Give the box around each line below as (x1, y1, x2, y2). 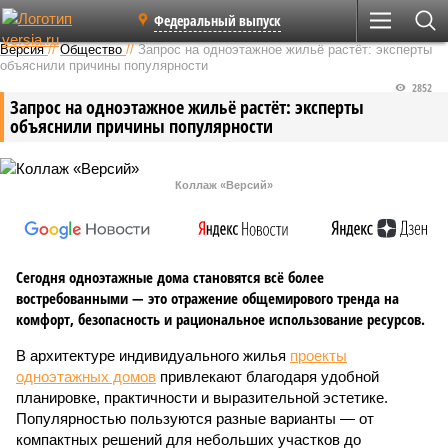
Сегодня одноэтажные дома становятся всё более (16, 267, 324, 287)
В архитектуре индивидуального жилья (16, 347, 290, 364)
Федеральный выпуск (154, 10, 281, 30)
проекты (290, 347, 347, 364)
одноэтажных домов (16, 368, 156, 385)
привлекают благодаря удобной (156, 368, 379, 385)
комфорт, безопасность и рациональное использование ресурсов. (16, 309, 425, 329)
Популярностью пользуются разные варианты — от (16, 410, 374, 427)
